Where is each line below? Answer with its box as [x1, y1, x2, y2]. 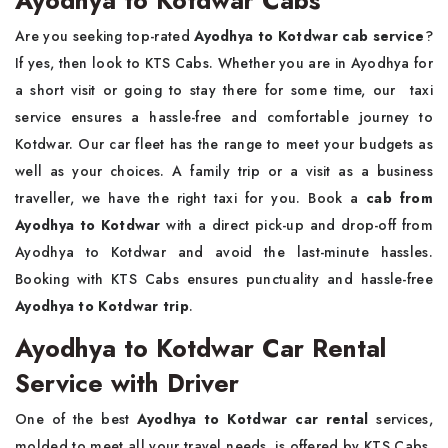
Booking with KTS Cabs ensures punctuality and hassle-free [15, 268, 433, 289]
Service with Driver [15, 364, 239, 401]
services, [368, 408, 433, 429]
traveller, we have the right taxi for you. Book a [15, 187, 367, 208]
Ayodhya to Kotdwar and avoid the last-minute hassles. [15, 241, 433, 262]
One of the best [15, 408, 138, 429]
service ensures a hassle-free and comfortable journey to [15, 106, 433, 127]
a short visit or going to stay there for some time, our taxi [15, 79, 433, 100]
